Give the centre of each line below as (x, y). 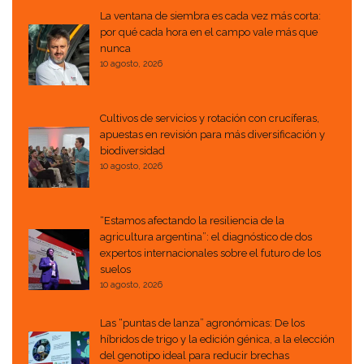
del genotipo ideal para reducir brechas (195, 356)
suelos (115, 270)
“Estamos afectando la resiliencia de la (192, 221)
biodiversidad (132, 151)
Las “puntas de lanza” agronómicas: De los (202, 323)
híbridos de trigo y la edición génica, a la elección (217, 340)
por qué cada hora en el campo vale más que (209, 32)
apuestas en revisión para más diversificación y (212, 135)
